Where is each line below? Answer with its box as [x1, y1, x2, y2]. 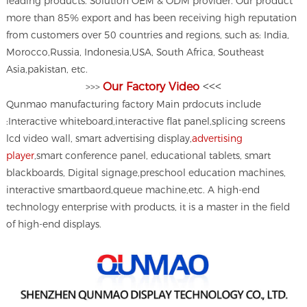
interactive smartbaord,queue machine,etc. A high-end [6, 184, 260, 195]
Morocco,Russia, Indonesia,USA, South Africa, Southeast [6, 46, 265, 58]
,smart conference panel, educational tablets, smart [34, 149, 271, 161]
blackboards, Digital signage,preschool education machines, [6, 167, 286, 178]
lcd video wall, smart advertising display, [6, 132, 193, 144]
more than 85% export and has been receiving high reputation [6, 12, 297, 23]
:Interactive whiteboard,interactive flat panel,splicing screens [6, 115, 286, 127]
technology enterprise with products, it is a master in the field [6, 201, 291, 212]
